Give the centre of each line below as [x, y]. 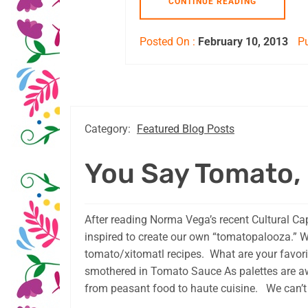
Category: [109, 129]
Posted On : [169, 42]
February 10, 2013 [243, 42]
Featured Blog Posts [186, 129]
